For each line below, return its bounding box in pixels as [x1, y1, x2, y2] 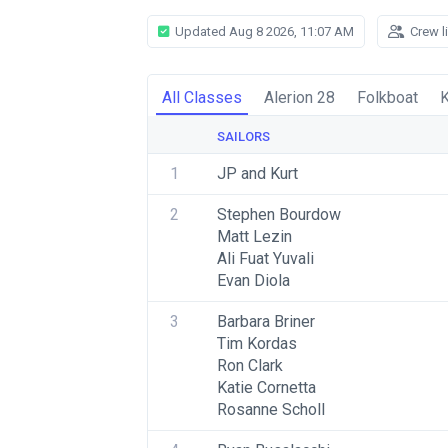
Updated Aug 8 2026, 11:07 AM [172, 24, 354, 39]
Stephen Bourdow [217, 205, 341, 224]
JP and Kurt [217, 164, 298, 183]
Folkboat [357, 88, 418, 107]
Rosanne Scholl [217, 400, 325, 419]
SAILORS [217, 129, 270, 144]
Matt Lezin [217, 227, 292, 246]
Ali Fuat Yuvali [217, 249, 314, 268]
